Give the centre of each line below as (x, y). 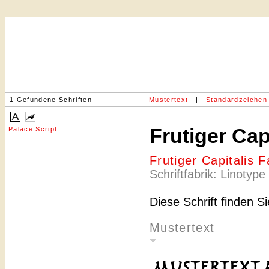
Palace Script (33, 129)
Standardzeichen (237, 100)
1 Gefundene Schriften (51, 100)
